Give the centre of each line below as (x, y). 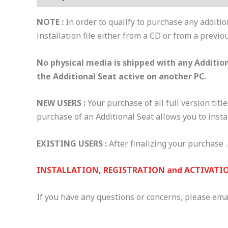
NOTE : (50, 22)
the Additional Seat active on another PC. (121, 76)
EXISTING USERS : (72, 143)
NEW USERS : (61, 103)
